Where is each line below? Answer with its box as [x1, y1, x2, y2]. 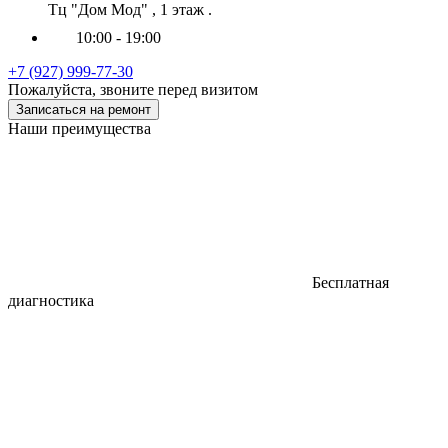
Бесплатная [308, 273, 389, 291]
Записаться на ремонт [16, 101, 151, 117]
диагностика [8, 291, 94, 309]
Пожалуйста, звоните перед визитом [8, 80, 258, 98]
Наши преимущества [8, 119, 151, 137]
